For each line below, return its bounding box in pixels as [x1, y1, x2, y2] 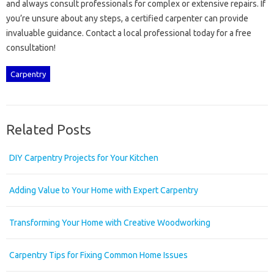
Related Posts [6, 122, 91, 138]
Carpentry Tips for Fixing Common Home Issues [9, 250, 188, 261]
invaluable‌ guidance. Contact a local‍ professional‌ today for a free [6, 28, 251, 39]
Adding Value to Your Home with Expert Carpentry [9, 185, 198, 196]
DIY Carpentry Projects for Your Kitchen [9, 153, 158, 163]
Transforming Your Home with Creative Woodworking [9, 218, 210, 228]
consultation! [6, 43, 56, 53]
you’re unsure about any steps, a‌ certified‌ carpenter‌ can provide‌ [6, 13, 248, 24]
